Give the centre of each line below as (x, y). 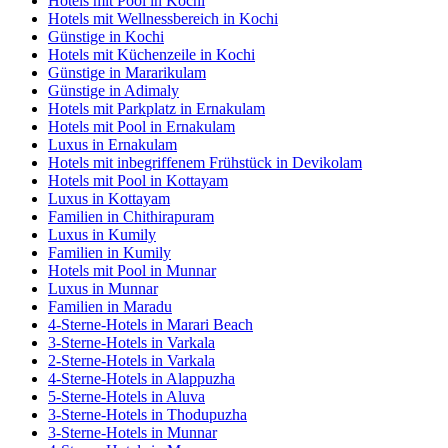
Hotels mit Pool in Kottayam (138, 181)
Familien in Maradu (110, 307)
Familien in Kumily (109, 253)
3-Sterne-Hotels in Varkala (131, 343)
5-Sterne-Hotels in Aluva (126, 397)
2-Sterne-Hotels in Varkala (131, 361)
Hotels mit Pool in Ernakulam (141, 127)
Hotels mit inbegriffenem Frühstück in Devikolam (205, 163)
